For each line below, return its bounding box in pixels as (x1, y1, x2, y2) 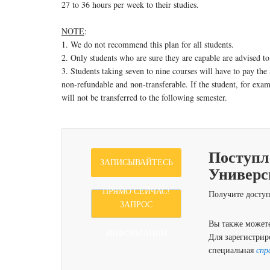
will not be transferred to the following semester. (61, 92, 227, 103)
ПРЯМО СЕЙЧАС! (102, 187, 170, 196)
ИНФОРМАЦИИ (105, 229, 167, 238)
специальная (208, 244, 256, 256)
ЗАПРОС (120, 200, 152, 209)
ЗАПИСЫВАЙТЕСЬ (99, 158, 173, 167)
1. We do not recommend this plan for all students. (61, 39, 234, 50)
